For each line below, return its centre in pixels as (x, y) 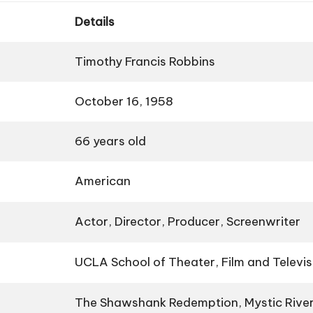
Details (95, 22)
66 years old (110, 141)
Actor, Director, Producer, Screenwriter (188, 222)
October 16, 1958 (124, 102)
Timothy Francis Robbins (145, 62)
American (103, 181)
